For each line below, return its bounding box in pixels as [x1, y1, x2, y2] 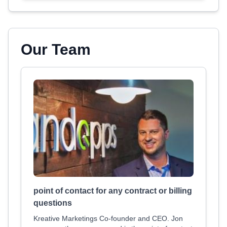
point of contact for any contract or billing [33, 186, 192, 195]
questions [33, 199, 72, 207]
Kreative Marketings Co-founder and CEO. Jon [33, 214, 183, 222]
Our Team [21, 41, 91, 58]
